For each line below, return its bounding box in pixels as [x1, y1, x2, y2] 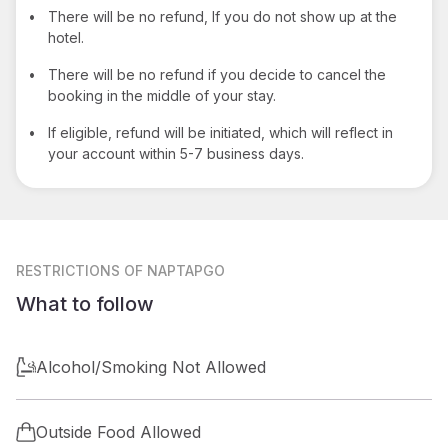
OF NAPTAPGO [124, 261, 225, 279]
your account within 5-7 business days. [48, 144, 304, 162]
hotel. [48, 28, 84, 46]
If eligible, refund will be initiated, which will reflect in [48, 123, 393, 141]
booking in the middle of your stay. [48, 86, 276, 104]
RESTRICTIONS [16, 261, 120, 279]
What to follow [16, 291, 154, 316]
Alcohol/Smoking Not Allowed [36, 356, 266, 377]
